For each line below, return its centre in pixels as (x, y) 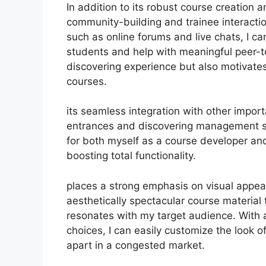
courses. (87, 81)
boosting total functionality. (131, 156)
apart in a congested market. (136, 245)
